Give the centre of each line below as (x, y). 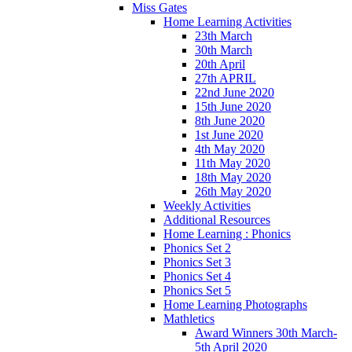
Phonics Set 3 (197, 262)
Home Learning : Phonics (227, 233)
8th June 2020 (230, 120)
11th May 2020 (233, 163)
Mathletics (189, 318)
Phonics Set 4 (197, 276)
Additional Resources (217, 219)
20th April (220, 64)
